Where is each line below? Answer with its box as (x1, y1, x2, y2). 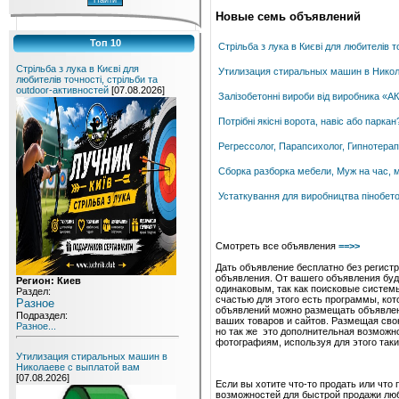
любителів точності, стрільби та (16, 74, 158, 85)
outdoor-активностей (16, 85, 109, 95)
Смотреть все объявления (216, 240, 338, 252)
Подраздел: (16, 310, 68, 321)
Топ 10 (89, 37, 121, 48)
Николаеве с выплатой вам (16, 362, 140, 372)
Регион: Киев (16, 275, 81, 286)
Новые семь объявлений (216, 10, 361, 24)
